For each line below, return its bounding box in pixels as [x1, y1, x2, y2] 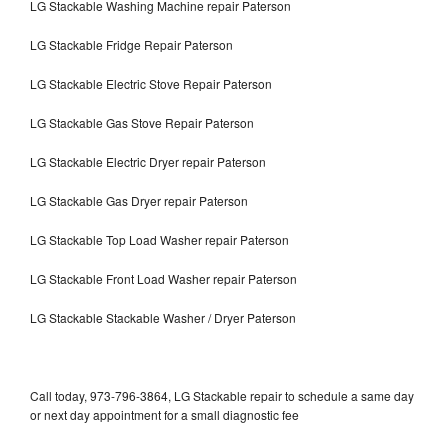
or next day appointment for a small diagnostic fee [30, 405, 299, 423]
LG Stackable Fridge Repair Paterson [30, 35, 233, 53]
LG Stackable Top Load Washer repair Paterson [30, 230, 289, 248]
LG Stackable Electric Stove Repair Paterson [30, 74, 272, 92]
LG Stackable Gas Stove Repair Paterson [30, 113, 254, 131]
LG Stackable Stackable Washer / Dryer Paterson [30, 308, 296, 326]
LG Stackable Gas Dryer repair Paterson [30, 191, 248, 209]
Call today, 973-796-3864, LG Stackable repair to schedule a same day [30, 386, 414, 404]
